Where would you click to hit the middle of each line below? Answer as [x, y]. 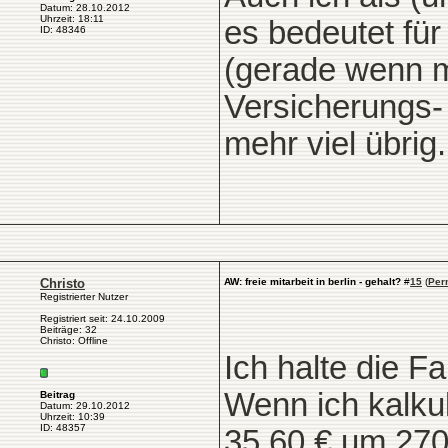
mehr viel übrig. [335, 144]
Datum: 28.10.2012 [85, 7]
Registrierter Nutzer [84, 296]
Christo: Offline [74, 340]
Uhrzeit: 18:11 [72, 18]
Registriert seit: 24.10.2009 [102, 318]
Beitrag [57, 394]
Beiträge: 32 [68, 329]
